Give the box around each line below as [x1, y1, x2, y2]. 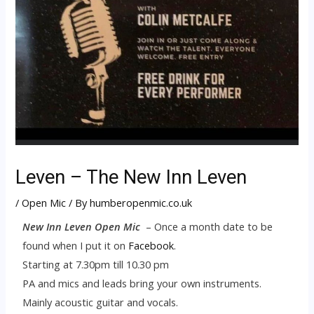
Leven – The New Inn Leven [15, 165, 247, 189]
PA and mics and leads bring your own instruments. [22, 275, 262, 290]
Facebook [128, 238, 175, 252]
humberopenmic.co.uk [90, 195, 193, 210]
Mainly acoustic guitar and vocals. [22, 294, 179, 309]
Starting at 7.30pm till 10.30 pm [22, 257, 170, 271]
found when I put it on [22, 238, 129, 252]
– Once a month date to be [140, 219, 273, 233]
